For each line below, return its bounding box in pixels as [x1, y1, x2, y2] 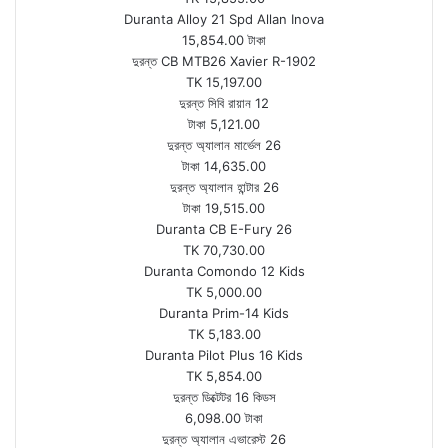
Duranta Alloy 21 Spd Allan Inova [124, 11, 324, 27]
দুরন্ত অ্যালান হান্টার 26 [169, 179, 279, 195]
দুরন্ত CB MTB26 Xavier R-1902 [132, 53, 316, 69]
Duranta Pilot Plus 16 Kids [145, 347, 303, 363]
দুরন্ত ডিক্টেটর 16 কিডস [172, 389, 276, 405]
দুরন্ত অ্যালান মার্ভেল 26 [167, 137, 281, 153]
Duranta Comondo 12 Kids [143, 263, 305, 279]
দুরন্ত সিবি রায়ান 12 [179, 95, 269, 111]
